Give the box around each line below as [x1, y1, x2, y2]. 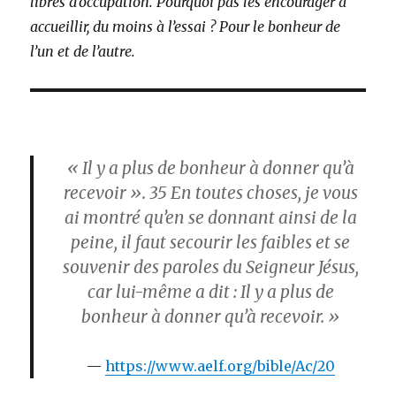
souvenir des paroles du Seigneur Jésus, [62, 256, 359, 278]
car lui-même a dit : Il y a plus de [87, 281, 334, 303]
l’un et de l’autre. [30, 42, 136, 61]
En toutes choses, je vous [166, 182, 358, 204]
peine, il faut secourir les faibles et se [71, 232, 350, 254]
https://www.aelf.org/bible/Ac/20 [104, 357, 335, 376]
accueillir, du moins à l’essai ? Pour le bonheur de [30, 18, 341, 36]
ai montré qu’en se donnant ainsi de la [64, 207, 357, 229]
